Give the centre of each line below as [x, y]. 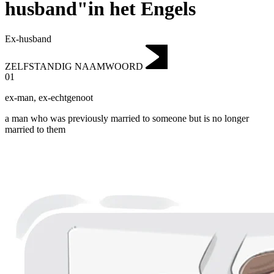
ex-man [19, 98]
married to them [35, 130]
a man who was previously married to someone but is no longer [127, 119]
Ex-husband [28, 39]
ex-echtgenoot [66, 98]
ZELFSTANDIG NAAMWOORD [74, 66]
